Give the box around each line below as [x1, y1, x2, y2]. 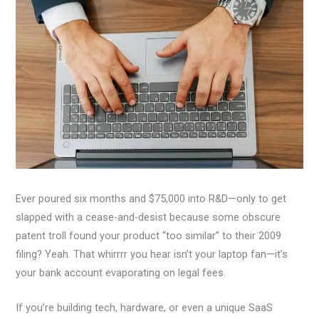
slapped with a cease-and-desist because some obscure [16, 211, 281, 224]
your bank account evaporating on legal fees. [16, 266, 226, 280]
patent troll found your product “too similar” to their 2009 [16, 229, 282, 243]
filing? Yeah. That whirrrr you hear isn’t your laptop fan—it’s [16, 248, 288, 261]
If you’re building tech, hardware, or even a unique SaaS [16, 301, 273, 315]
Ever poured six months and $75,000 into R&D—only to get [16, 192, 287, 206]
